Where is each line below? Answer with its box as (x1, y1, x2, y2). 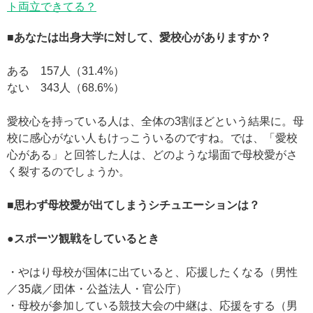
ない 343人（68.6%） (7, 81, 124, 94)
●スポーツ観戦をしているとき (7, 232, 159, 245)
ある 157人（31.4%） (7, 64, 124, 77)
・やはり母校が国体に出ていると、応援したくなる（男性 (7, 265, 298, 278)
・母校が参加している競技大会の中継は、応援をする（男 (7, 299, 298, 312)
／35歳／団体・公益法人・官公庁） (7, 282, 187, 295)
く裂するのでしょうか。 (7, 165, 130, 177)
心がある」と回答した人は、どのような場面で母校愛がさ (7, 148, 298, 161)
